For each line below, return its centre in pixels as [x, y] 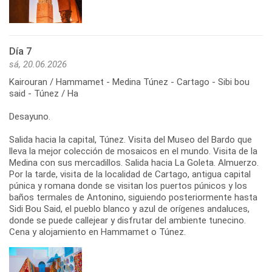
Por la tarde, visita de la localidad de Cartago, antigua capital [130, 174]
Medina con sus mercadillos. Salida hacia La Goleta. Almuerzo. [134, 162]
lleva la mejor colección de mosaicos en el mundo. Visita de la [133, 151]
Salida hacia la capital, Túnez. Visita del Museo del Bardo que [131, 139]
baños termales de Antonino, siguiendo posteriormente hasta [133, 197]
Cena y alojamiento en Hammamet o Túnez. [97, 232]
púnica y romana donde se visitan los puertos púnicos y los [128, 185]
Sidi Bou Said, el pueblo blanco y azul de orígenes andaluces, [129, 209]
